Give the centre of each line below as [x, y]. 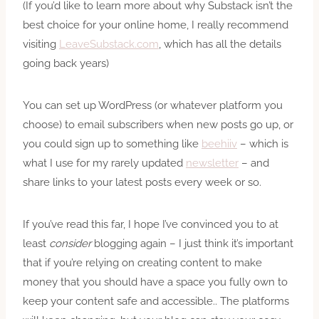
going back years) [66, 63]
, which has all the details [220, 44]
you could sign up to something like [112, 143]
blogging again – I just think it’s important [192, 243]
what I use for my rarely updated [104, 163]
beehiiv [219, 143]
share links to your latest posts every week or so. [142, 182]
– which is [263, 143]
